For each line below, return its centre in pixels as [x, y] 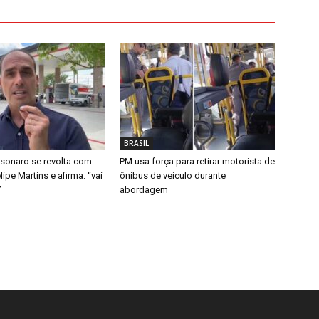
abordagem [144, 190]
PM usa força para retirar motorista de [197, 162]
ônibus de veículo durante [173, 176]
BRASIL [136, 143]
